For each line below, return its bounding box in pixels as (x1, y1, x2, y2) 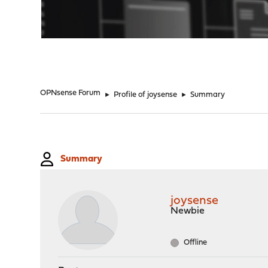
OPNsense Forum (40, 89, 101, 97)
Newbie (170, 206, 205, 216)
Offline (182, 239, 208, 246)
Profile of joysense (114, 91, 178, 99)
